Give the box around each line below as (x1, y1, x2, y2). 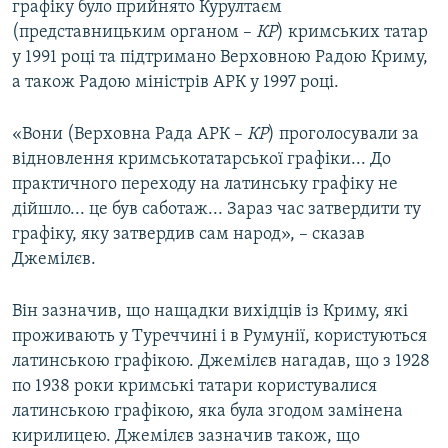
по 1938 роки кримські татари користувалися (12, 377, 377, 397)
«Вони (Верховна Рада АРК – (12, 125, 247, 145)
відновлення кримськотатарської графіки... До (12, 150, 391, 170)
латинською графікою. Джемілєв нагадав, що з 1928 (12, 352, 430, 372)
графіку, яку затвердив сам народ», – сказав (12, 225, 365, 245)
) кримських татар (277, 23, 428, 43)
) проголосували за (268, 125, 419, 145)
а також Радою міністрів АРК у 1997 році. (12, 73, 339, 93)
